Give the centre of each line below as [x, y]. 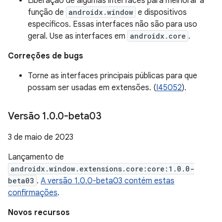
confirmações [33, 193]
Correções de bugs [46, 56]
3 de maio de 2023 [41, 137]
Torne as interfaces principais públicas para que [112, 76]
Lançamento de [36, 157]
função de [47, 12]
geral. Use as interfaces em [78, 36]
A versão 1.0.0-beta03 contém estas [108, 181]
